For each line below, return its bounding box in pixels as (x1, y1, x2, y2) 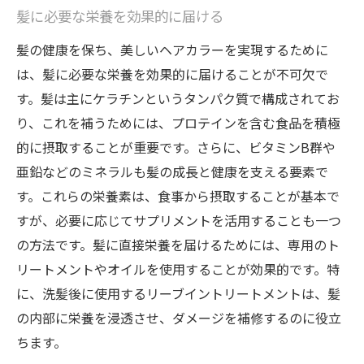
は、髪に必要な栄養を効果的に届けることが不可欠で (16, 64, 328, 84)
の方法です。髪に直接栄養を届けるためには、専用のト (16, 235, 340, 254)
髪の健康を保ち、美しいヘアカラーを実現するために (16, 40, 328, 59)
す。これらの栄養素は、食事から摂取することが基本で (16, 186, 340, 206)
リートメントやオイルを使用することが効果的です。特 (16, 259, 340, 279)
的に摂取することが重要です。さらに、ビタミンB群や (16, 137, 336, 157)
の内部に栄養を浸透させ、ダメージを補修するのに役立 (16, 308, 341, 327)
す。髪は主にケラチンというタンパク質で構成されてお (16, 89, 340, 108)
